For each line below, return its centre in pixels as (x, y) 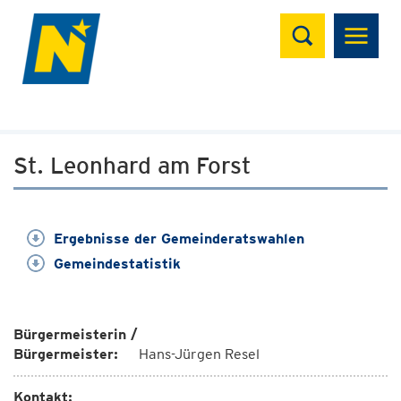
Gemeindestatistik (117, 264)
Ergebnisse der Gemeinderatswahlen (179, 239)
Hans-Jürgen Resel (199, 354)
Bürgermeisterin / (76, 334)
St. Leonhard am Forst (132, 165)
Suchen (316, 23)
